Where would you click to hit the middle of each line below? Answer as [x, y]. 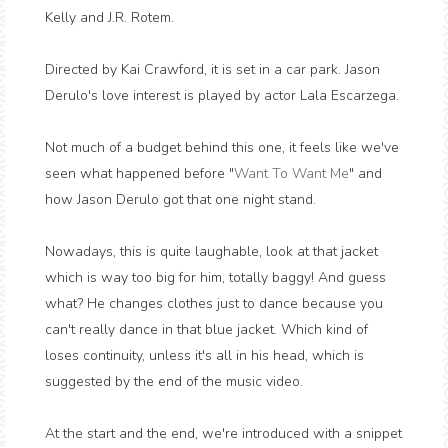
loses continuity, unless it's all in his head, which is [204, 355]
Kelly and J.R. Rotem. [109, 17]
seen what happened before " [139, 173]
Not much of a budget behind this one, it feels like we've [222, 147]
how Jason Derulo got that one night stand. [180, 199]
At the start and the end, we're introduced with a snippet [223, 433]
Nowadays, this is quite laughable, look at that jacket [211, 251]
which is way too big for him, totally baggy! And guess [215, 277]
